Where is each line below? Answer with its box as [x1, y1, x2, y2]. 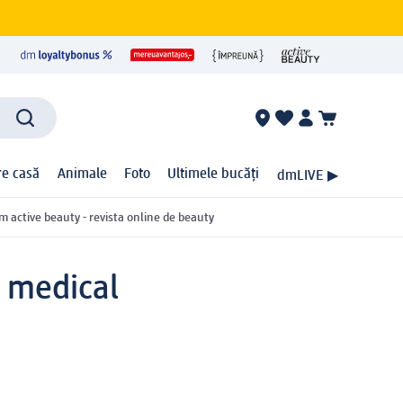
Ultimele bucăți [167, 167, 260, 183]
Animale [57, 167, 107, 183]
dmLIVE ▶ [276, 168, 338, 184]
